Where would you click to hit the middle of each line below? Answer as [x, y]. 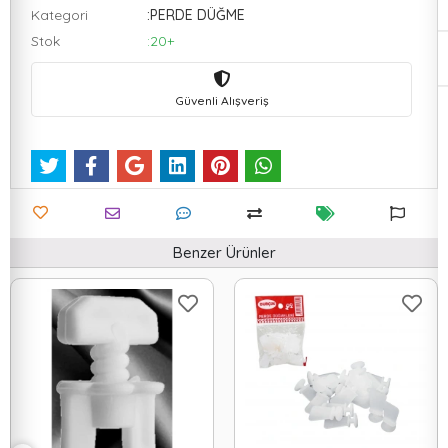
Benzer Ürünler [224, 253]
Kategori [59, 15]
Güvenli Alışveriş [221, 100]
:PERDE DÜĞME [195, 15]
